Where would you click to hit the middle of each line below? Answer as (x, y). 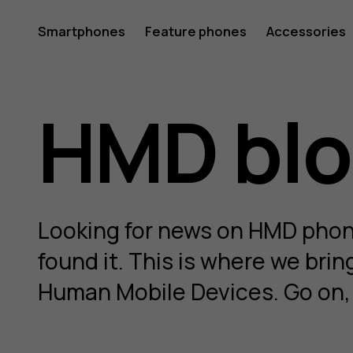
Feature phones (195, 31)
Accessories (306, 31)
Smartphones (82, 31)
